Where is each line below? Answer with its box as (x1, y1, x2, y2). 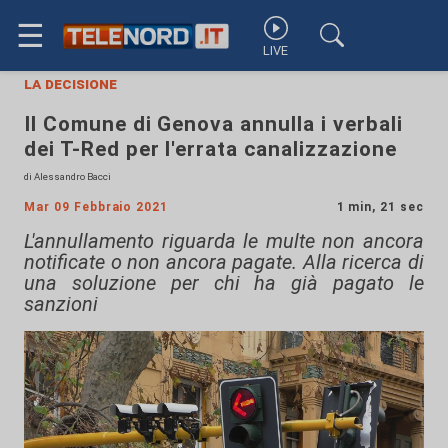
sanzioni (24, 292, 98, 316)
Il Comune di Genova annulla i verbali (24, 112, 403, 136)
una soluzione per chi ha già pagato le (24, 271, 424, 295)
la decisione (24, 74, 117, 93)
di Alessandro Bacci (24, 171, 111, 182)
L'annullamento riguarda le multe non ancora (24, 229, 424, 253)
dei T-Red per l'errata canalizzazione (24, 137, 397, 161)
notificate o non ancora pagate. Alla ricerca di (24, 250, 424, 274)
